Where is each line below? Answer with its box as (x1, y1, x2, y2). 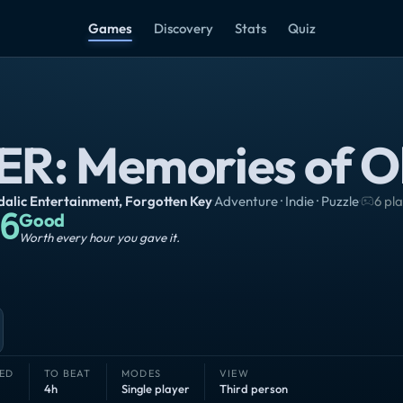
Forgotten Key (125, 193, 212, 210)
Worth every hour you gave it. (19, 229, 181, 246)
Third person (219, 381, 288, 396)
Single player (121, 381, 190, 396)
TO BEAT (43, 367, 92, 380)
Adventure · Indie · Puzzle (214, 193, 359, 210)
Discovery (153, 20, 213, 37)
